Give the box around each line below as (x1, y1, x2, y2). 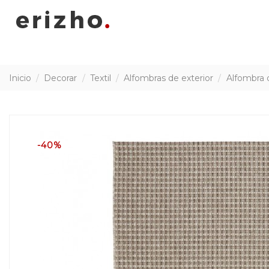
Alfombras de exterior (124, 72, 214, 83)
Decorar (44, 72, 77, 83)
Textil (89, 72, 111, 83)
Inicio (9, 72, 31, 83)
